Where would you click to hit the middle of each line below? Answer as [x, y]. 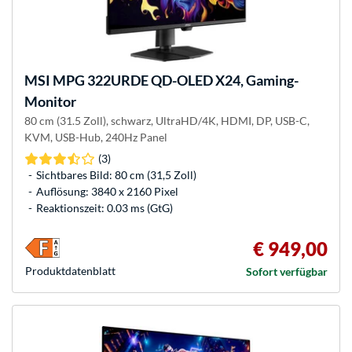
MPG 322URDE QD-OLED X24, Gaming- [174, 81]
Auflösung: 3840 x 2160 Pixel [107, 192]
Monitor [50, 102]
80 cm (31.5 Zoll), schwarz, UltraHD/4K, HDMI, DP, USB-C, [167, 121]
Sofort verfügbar [287, 272]
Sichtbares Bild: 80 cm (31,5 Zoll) [116, 175]
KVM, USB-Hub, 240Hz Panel [96, 137]
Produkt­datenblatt [70, 271]
